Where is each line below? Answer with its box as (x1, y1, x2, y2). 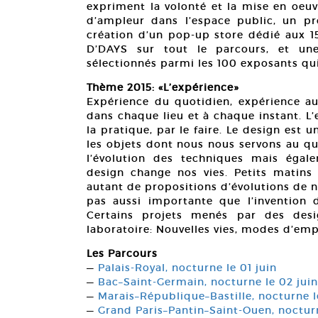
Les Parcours (87, 247, 158, 261)
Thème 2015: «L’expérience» (87, 81, 239, 94)
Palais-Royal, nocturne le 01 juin (98, 261, 277, 275)
